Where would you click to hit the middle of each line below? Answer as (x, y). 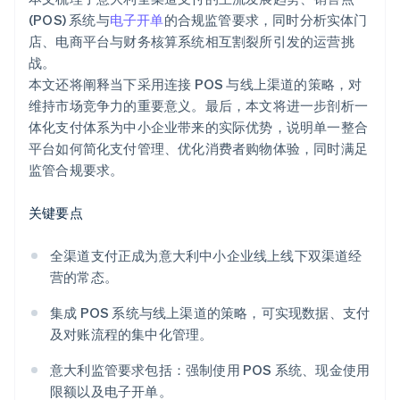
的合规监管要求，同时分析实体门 (266, 20)
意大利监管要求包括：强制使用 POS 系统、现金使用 (210, 370)
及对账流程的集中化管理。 (132, 334)
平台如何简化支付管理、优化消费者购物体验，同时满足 (199, 149)
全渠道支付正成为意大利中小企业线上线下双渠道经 (206, 256)
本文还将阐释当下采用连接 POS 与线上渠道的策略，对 (196, 84)
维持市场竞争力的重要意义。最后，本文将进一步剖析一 (199, 106)
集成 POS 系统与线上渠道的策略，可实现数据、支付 (210, 313)
